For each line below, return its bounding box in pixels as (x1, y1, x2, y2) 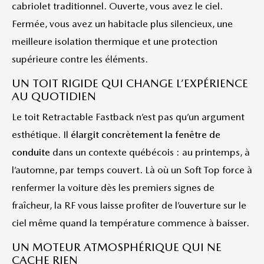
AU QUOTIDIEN (12, 90, 96, 103)
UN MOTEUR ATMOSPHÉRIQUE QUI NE (12, 240, 222, 254)
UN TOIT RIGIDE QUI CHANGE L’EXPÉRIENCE (12, 77, 248, 90)
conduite (12, 146, 50, 158)
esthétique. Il (12, 128, 71, 140)
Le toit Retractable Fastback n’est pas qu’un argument (12, 111, 245, 123)
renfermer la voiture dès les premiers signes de (12, 181, 214, 193)
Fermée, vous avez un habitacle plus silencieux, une (12, 18, 233, 29)
